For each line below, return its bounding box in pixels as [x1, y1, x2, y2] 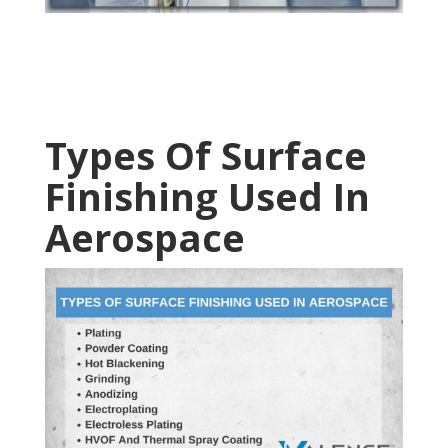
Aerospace [44, 210, 255, 263]
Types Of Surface [44, 128, 367, 181]
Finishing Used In [44, 169, 370, 222]
